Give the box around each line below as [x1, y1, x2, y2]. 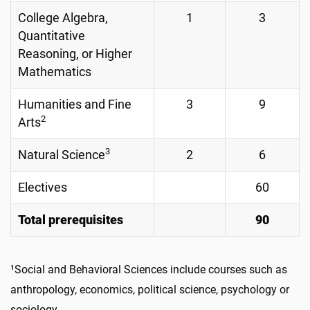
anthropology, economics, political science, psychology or [10, 283, 289, 297]
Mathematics [18, 64, 91, 79]
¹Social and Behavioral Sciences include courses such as [10, 263, 287, 277]
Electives [18, 180, 67, 194]
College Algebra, [18, 10, 108, 25]
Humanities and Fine [18, 97, 131, 111]
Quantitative [18, 28, 85, 43]
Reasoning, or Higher [18, 46, 132, 61]
